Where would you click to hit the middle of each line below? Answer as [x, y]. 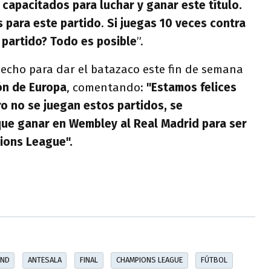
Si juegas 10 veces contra [176, 23]
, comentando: [105, 87]
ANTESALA [44, 260]
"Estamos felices [190, 87]
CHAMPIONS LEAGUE [149, 260]
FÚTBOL [214, 260]
